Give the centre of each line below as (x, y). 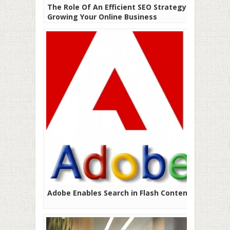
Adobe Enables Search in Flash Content (119, 193)
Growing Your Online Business (102, 17)
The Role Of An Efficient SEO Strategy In (121, 7)
